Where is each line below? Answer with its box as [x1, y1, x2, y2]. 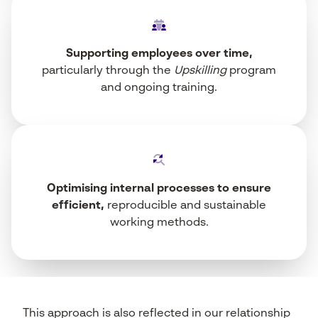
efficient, [52, 200, 104, 212]
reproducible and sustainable [104, 200, 266, 212]
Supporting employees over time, [65, 48, 253, 60]
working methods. [109, 217, 209, 229]
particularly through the [42, 65, 174, 77]
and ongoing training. [101, 82, 217, 94]
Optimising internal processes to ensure [47, 183, 271, 195]
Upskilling [174, 65, 226, 77]
